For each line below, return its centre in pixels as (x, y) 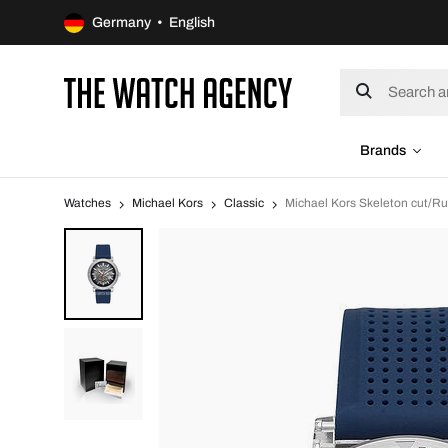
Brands (383, 150)
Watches (87, 203)
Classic (244, 203)
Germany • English (153, 22)
